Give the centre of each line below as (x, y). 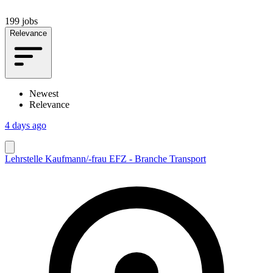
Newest (44, 93)
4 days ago (26, 125)
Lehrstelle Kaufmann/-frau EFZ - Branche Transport (105, 158)
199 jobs (21, 21)
